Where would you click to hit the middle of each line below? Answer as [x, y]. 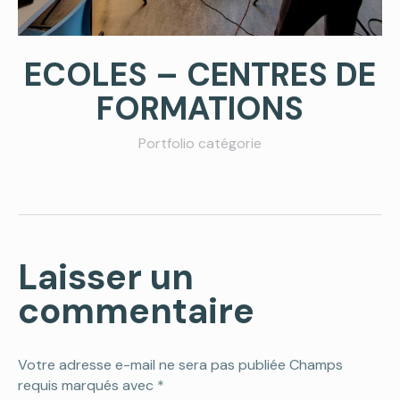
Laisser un [106, 277]
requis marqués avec [87, 385]
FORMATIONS [200, 108]
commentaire [136, 311]
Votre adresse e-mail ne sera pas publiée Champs [180, 365]
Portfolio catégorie [200, 143]
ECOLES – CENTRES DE [200, 75]
